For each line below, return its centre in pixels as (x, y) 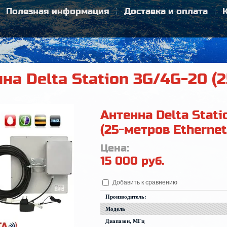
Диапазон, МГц (125, 221)
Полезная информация (58, 12)
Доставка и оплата (166, 12)
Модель (116, 209)
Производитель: (127, 197)
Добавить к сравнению (144, 182)
